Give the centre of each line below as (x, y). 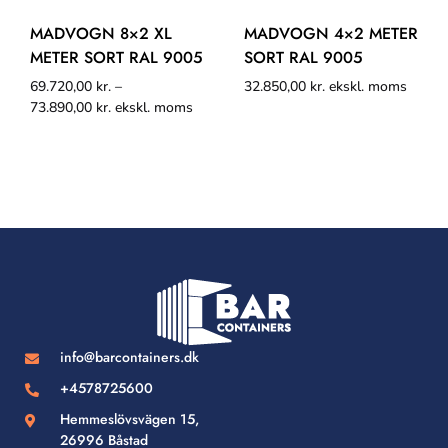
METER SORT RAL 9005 (116, 58)
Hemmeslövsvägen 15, (129, 419)
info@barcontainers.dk (129, 357)
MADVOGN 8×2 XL (101, 34)
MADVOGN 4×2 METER (331, 34)
